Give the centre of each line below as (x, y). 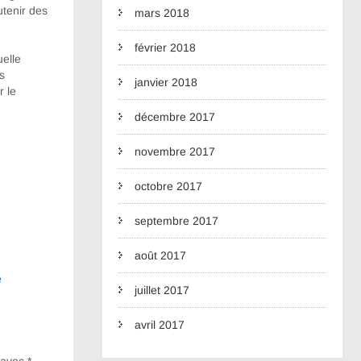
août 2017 (160, 255)
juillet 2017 (162, 290)
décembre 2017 (175, 117)
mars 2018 (162, 13)
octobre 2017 (168, 186)
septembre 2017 (176, 221)
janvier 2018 (166, 82)
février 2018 (165, 48)
